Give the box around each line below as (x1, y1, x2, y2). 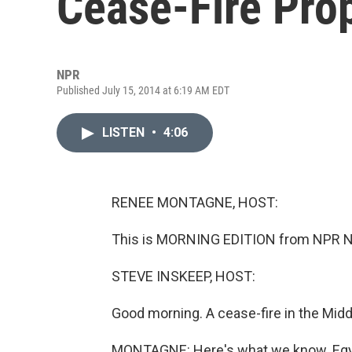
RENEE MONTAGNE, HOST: (112, 194, 278, 211)
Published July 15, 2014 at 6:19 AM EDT (57, 84, 229, 97)
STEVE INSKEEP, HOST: (112, 268, 255, 284)
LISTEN (102, 125, 148, 140)
